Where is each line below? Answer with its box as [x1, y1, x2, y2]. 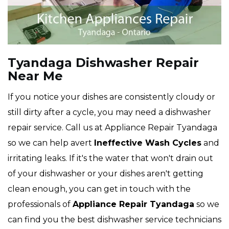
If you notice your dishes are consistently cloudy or [8, 92, 215, 102]
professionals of [8, 199, 73, 210]
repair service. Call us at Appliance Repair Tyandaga [8, 123, 217, 133]
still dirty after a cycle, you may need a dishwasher [8, 107, 211, 118]
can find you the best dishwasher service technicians [8, 215, 221, 225]
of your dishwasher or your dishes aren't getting [8, 169, 203, 179]
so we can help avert [8, 138, 94, 148]
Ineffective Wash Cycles [94, 138, 201, 148]
